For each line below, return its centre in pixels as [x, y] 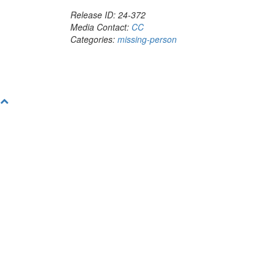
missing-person [147, 39]
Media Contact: [101, 27]
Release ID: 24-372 [108, 15]
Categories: [94, 39]
